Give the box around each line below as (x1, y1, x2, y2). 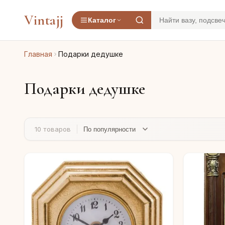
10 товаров (35, 125, 71, 134)
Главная (24, 50, 52, 58)
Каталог (87, 16, 116, 24)
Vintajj (24, 12, 64, 29)
